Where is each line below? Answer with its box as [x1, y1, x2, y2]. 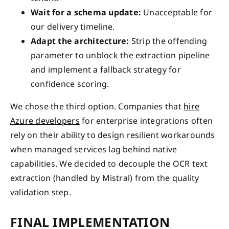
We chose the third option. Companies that [10, 100, 184, 112]
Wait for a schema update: [31, 6, 141, 18]
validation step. [10, 186, 71, 198]
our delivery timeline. [31, 20, 115, 32]
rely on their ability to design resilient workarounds [10, 129, 215, 141]
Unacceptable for [141, 6, 213, 18]
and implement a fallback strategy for [31, 63, 181, 75]
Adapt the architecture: [31, 35, 129, 47]
